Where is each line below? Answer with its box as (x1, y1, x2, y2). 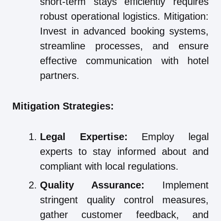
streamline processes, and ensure (40, 40, 209, 52)
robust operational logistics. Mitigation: (40, 11, 209, 22)
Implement (145, 180, 209, 191)
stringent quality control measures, (40, 194, 209, 206)
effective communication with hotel (40, 55, 209, 67)
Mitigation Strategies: (12, 101, 114, 112)
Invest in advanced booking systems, (40, 26, 209, 37)
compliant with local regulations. (40, 161, 179, 172)
